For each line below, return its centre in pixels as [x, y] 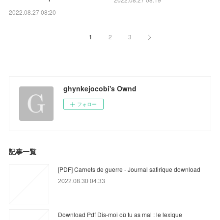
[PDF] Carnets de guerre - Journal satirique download [129, 169]
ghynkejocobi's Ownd [100, 88]
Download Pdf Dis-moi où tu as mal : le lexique [120, 214]
